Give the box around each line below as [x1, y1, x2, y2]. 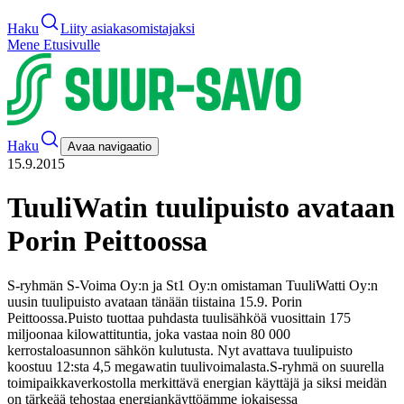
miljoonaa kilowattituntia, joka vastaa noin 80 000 [7, 326, 290, 342]
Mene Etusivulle [7, 37, 100, 52]
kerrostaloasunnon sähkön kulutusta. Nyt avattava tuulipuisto [7, 342, 353, 358]
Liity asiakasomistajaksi [60, 21, 195, 36]
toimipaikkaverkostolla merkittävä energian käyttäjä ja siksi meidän [7, 374, 387, 390]
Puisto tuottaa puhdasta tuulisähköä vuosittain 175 [68, 309, 351, 326]
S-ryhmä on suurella [270, 358, 384, 374]
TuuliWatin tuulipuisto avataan [7, 191, 395, 225]
